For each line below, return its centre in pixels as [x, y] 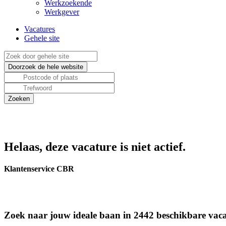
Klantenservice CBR [39, 169]
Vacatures [40, 29]
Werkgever [62, 12]
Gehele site [42, 38]
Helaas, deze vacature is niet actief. [95, 147]
